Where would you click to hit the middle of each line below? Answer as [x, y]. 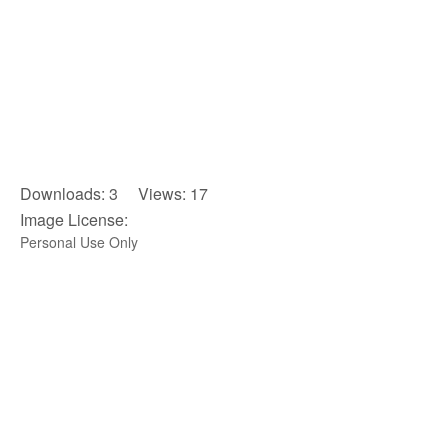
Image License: [74, 220]
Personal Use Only [79, 242]
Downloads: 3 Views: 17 [114, 194]
